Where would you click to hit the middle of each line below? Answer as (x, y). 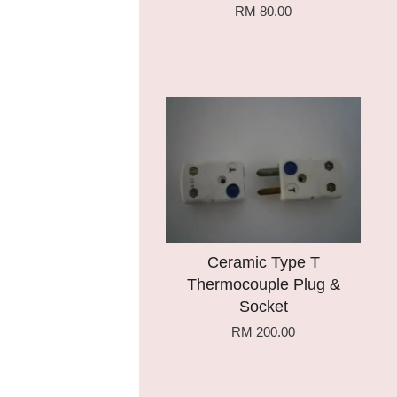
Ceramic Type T (263, 262)
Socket (263, 307)
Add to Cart (232, 114)
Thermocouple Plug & (263, 284)
